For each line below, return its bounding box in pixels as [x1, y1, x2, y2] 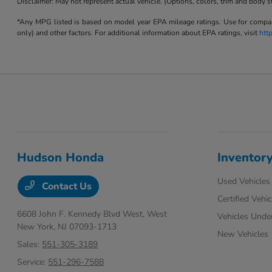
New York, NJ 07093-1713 [17, 221, 117, 233]
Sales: [17, 239, 42, 251]
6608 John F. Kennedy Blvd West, [17, 208, 148, 220]
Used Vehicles [217, 175, 270, 188]
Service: [17, 256, 49, 268]
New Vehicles [217, 228, 268, 240]
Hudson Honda [17, 149, 104, 166]
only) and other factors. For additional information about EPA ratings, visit [17, 28, 260, 38]
